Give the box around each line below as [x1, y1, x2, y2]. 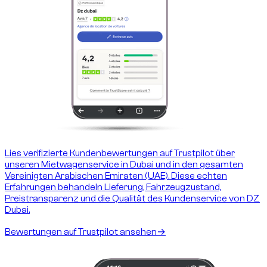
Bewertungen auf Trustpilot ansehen [5, 226, 157, 237]
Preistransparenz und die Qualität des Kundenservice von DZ [5, 193, 260, 204]
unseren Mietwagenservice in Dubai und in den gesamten [5, 159, 243, 170]
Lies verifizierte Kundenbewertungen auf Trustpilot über [5, 147, 235, 159]
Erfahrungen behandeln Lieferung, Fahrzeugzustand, [5, 181, 221, 193]
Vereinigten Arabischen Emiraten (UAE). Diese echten [5, 170, 227, 181]
